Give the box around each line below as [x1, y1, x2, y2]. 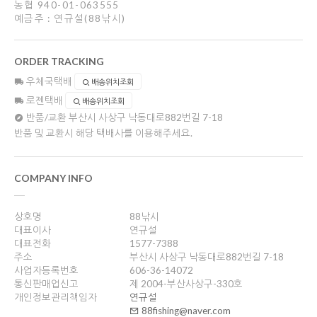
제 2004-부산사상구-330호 [129, 278, 243, 290]
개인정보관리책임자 [14, 292, 97, 304]
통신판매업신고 [14, 278, 79, 290]
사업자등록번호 [14, 265, 79, 277]
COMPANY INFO [14, 172, 93, 185]
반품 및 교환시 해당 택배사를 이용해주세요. [14, 127, 192, 139]
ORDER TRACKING [14, 55, 104, 68]
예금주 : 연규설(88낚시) [14, 13, 126, 25]
